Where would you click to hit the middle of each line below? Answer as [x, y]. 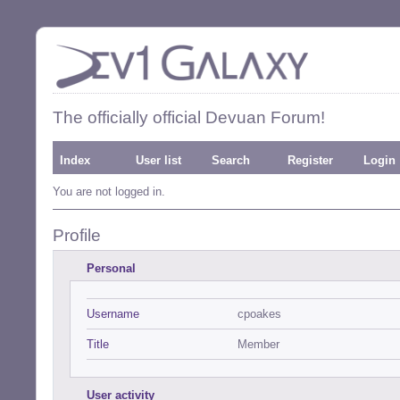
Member [258, 344]
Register [310, 160]
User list [158, 160]
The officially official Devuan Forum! [189, 117]
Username [113, 314]
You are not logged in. [109, 192]
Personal [111, 268]
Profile [77, 235]
